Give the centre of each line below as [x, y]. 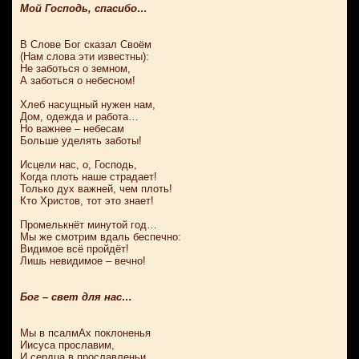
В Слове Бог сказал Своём [86, 44]
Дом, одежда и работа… [79, 117]
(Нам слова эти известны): [85, 56]
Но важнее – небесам [72, 129]
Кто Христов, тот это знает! [87, 201]
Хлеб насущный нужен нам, [88, 105]
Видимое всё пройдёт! [75, 249]
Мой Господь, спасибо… [84, 8]
